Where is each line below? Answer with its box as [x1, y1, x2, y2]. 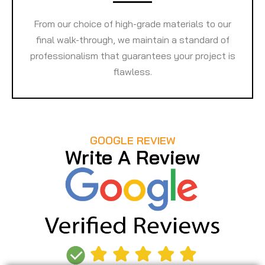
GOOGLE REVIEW [89, 133, 176, 147]
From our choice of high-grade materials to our [34, 17, 231, 30]
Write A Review [65, 144, 200, 169]
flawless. [113, 65, 152, 77]
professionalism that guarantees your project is [30, 49, 235, 62]
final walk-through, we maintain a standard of [35, 33, 230, 46]
